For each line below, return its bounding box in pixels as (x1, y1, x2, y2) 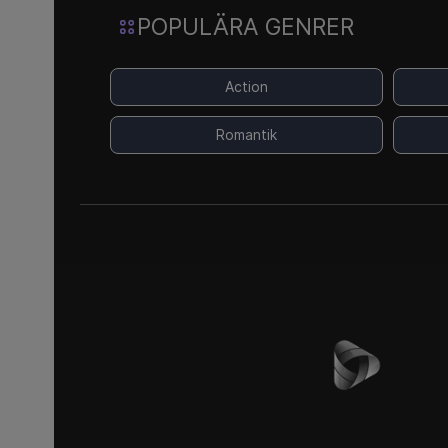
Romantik (215, 126, 277, 143)
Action (224, 78, 268, 95)
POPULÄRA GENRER (136, 12, 354, 40)
